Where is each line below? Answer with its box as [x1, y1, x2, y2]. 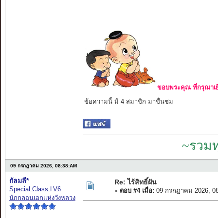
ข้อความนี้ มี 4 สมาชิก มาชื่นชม [84, 98, 173, 106]
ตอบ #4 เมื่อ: [119, 187, 154, 195]
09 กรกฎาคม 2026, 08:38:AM [10, 163, 77, 169]
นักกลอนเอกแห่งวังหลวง [9, 194, 75, 202]
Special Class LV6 [9, 185, 61, 193]
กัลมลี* [9, 177, 29, 185]
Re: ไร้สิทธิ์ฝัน [114, 178, 157, 186]
